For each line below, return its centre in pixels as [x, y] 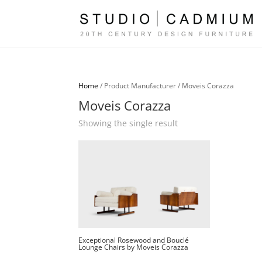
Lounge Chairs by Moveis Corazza [134, 247]
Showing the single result [128, 123]
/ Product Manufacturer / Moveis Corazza [166, 86]
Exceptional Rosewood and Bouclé [134, 240]
